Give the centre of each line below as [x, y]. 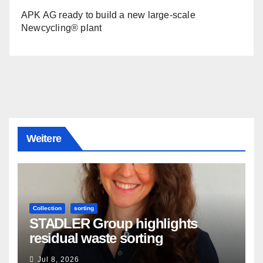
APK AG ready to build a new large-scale [108, 15]
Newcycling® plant [62, 28]
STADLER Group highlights [114, 224]
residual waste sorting [96, 238]
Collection [47, 208]
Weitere [44, 139]
